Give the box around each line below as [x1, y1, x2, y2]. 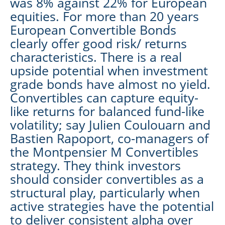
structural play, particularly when [10, 183, 200, 201]
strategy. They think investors [10, 156, 181, 174]
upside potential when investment [10, 61, 208, 79]
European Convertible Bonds [10, 21, 176, 38]
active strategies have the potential [10, 197, 214, 214]
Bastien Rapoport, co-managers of [10, 129, 208, 147]
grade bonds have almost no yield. [10, 75, 210, 92]
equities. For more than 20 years [10, 7, 199, 25]
